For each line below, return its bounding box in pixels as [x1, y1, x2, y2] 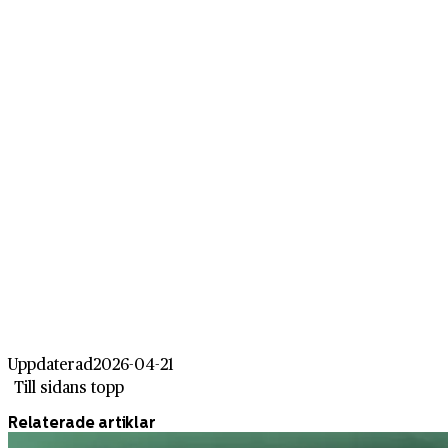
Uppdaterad [8, 352, 93, 376]
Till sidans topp [14, 375, 124, 399]
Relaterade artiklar [8, 413, 156, 433]
